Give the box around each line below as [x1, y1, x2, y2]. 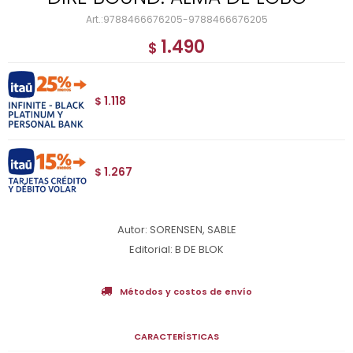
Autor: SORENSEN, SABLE [117, 221, 236, 237]
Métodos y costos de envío [120, 284, 252, 298]
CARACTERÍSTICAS [134, 329, 219, 343]
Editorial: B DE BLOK [129, 241, 224, 257]
